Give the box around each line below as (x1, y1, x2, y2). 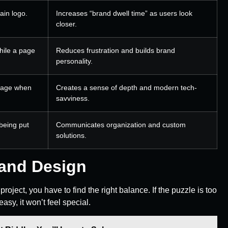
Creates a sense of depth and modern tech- (56, 83, 197, 92)
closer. (56, 19, 77, 28)
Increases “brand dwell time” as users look (56, 9, 192, 17)
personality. (56, 56, 93, 65)
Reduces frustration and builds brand (56, 46, 175, 54)
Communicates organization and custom (56, 120, 186, 129)
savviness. (56, 94, 90, 102)
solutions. (56, 131, 87, 139)
